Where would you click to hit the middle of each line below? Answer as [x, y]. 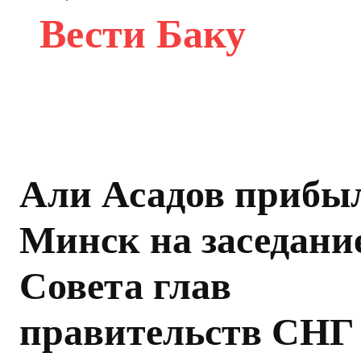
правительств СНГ [187, 332]
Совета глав [125, 286]
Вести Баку [143, 33]
